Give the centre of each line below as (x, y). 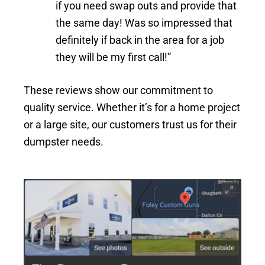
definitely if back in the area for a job (140, 40)
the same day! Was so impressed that (144, 22)
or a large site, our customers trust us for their (130, 124)
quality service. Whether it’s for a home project (132, 107)
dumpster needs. (64, 141)
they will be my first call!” (113, 57)
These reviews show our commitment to (118, 90)
